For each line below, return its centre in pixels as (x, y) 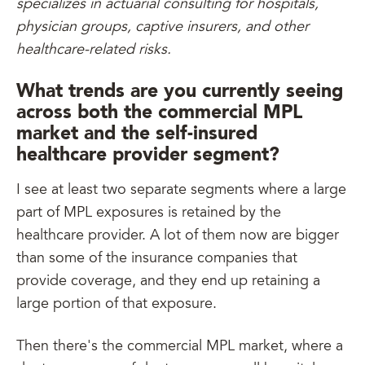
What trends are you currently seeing (180, 92)
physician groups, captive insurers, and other (163, 28)
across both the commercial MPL (159, 113)
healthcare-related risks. (94, 51)
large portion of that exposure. (119, 305)
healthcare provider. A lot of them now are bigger (178, 236)
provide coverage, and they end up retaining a (168, 282)
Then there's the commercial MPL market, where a (180, 347)
